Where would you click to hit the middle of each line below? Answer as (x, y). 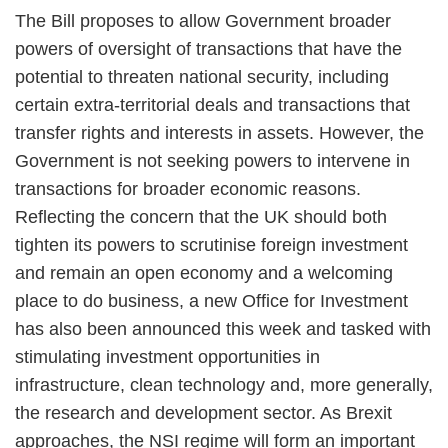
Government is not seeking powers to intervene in (212, 161)
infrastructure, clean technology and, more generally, (224, 385)
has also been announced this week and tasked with (223, 329)
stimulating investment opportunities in (167, 357)
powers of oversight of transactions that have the (208, 49)
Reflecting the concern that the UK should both (201, 217)
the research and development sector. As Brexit (203, 413)
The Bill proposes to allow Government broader (203, 21)
